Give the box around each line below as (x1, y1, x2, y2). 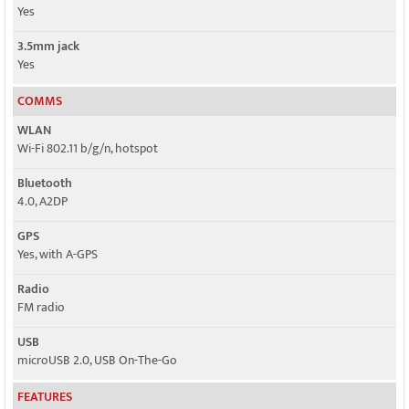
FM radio (17, 297, 65, 318)
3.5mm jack (17, 36, 79, 57)
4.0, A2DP (17, 191, 68, 212)
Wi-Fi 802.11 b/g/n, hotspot (17, 138, 158, 159)
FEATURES (17, 386, 72, 407)
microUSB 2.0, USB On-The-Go (17, 350, 177, 371)
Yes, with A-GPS (17, 244, 98, 265)
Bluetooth (17, 173, 72, 194)
